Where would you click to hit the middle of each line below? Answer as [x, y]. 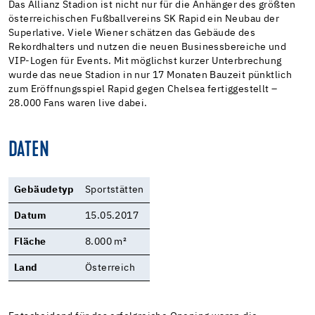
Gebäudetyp [44, 189]
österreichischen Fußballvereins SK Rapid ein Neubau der [144, 19]
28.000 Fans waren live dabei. [78, 103]
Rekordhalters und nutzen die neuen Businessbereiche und [147, 47]
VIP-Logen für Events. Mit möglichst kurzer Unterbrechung [145, 61]
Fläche [30, 242]
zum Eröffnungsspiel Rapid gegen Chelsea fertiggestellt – [143, 89]
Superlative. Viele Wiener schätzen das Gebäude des [132, 33]
